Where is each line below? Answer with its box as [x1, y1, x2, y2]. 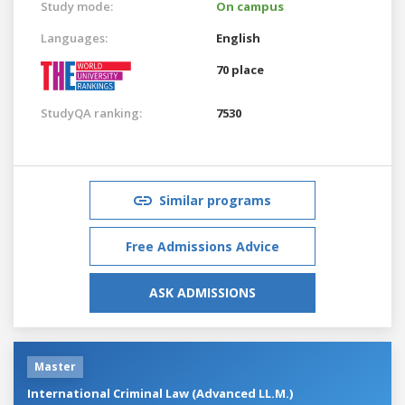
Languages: [41, 29, 108, 46]
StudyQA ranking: [41, 104, 142, 121]
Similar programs [159, 191, 271, 209]
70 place [216, 61, 264, 78]
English [216, 29, 260, 46]
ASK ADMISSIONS [149, 283, 256, 301]
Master [34, 358, 76, 374]
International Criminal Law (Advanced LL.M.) [27, 384, 293, 401]
